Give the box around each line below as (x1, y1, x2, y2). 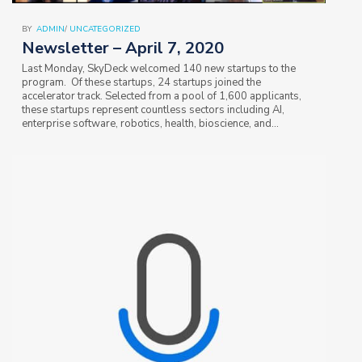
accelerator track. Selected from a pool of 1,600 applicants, (22, 88, 301, 103)
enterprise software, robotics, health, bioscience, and (22, 116, 271, 131)
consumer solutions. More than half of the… (22, 129, 225, 145)
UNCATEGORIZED (69, 23, 141, 35)
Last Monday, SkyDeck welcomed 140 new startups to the (22, 61, 296, 76)
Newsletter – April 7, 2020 (22, 36, 224, 59)
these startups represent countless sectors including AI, (22, 102, 284, 117)
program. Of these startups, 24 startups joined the (22, 74, 261, 90)
